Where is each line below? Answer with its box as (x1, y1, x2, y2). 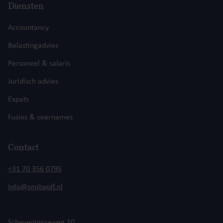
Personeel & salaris (8, 60, 70, 68)
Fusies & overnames (8, 113, 73, 122)
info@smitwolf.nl (8, 183, 63, 192)
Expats (8, 96, 29, 104)
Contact (8, 142, 39, 153)
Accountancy (8, 24, 49, 32)
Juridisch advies (8, 78, 58, 86)
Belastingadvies (8, 42, 58, 50)
